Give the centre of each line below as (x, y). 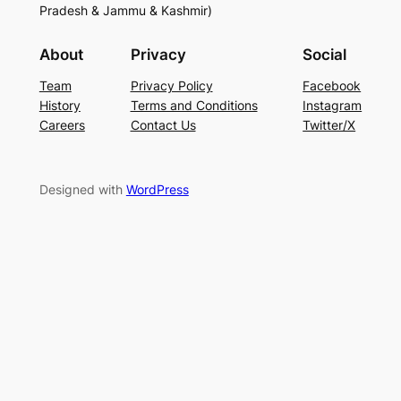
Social (325, 54)
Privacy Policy (171, 85)
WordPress (157, 190)
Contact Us (163, 124)
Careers (62, 124)
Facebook (332, 85)
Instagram (333, 105)
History (60, 105)
